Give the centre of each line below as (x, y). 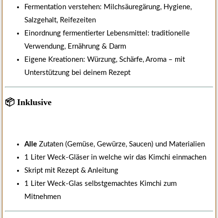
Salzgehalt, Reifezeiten (60, 20)
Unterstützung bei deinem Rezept (77, 73)
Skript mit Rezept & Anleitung (71, 171)
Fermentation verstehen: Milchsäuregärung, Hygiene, (108, 7)
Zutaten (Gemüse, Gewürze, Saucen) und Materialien (121, 145)
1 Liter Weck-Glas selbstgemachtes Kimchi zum (100, 184)
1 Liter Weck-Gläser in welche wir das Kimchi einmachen (115, 158)
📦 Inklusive (28, 102)
